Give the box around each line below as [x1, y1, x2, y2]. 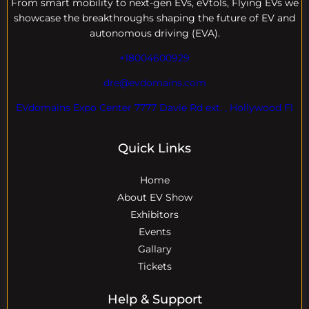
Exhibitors [130, 208, 179, 221]
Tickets [137, 259, 172, 272]
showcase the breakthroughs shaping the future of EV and [14, 11, 295, 24]
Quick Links [118, 140, 191, 156]
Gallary [137, 242, 172, 255]
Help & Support [107, 291, 202, 307]
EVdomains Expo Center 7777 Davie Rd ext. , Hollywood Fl [16, 101, 293, 114]
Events [138, 225, 171, 238]
